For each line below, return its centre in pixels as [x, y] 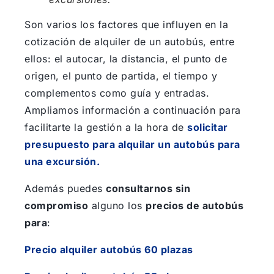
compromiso [56, 206]
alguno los [117, 206]
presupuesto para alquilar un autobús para [132, 145]
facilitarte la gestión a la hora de [106, 128]
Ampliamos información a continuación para [133, 110]
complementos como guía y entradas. [117, 93]
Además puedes [65, 189]
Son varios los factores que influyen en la [126, 25]
